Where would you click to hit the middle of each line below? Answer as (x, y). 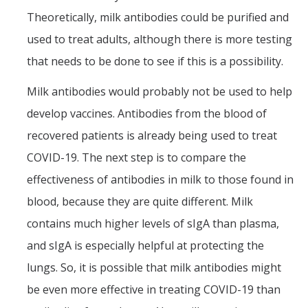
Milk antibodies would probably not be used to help (159, 91)
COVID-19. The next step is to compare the (136, 157)
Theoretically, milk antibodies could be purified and (158, 17)
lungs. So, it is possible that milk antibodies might (154, 267)
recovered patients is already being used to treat (152, 135)
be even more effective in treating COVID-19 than (154, 289)
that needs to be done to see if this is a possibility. (155, 61)
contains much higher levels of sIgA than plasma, (153, 223)
